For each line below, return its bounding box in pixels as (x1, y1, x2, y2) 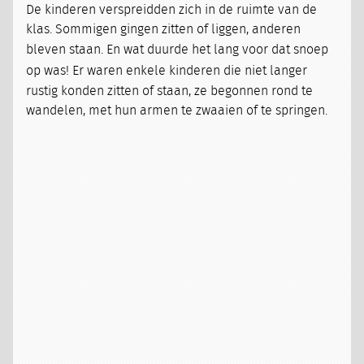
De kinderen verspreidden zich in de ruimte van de (26, 3, 318, 16)
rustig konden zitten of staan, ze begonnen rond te (26, 84, 314, 97)
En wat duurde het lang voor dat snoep (103, 43, 329, 56)
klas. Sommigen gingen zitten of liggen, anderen (26, 23, 301, 36)
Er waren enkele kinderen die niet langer (69, 64, 308, 77)
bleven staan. (26, 43, 104, 56)
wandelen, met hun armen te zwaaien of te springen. (26, 104, 328, 117)
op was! (26, 64, 70, 77)
